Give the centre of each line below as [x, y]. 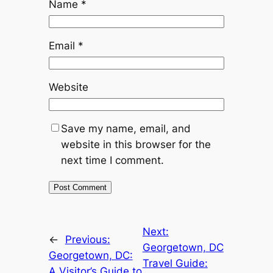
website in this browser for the [136, 145]
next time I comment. [112, 161]
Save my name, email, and [126, 129]
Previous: [87, 240]
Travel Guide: [175, 264]
